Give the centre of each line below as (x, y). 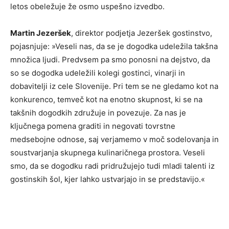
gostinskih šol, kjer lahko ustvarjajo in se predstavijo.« (108, 179)
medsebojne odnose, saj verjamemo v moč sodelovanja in (114, 140)
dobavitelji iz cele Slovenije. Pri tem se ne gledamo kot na (114, 86)
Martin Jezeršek (41, 33)
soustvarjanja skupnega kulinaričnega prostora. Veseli (108, 153)
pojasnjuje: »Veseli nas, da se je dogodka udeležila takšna (114, 47)
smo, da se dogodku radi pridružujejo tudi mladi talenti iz (112, 166)
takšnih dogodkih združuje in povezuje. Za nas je (98, 113)
